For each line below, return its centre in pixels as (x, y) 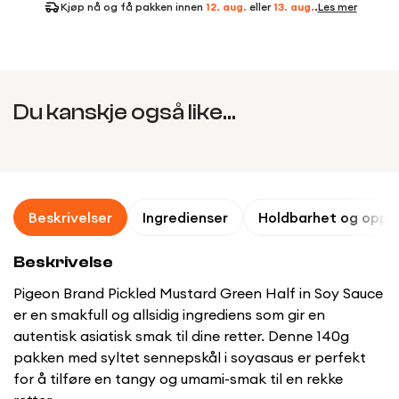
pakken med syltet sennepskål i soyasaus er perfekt (190, 358)
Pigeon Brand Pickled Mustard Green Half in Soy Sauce (198, 293)
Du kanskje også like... (125, 113)
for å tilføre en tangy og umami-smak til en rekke (178, 379)
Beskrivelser (70, 218)
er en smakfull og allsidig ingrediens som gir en (169, 315)
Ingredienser (185, 218)
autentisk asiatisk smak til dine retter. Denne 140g (181, 336)
